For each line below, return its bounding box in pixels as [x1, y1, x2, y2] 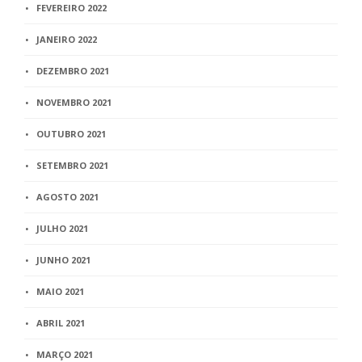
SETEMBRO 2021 [36, 159, 108, 172]
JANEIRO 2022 [36, 33, 97, 46]
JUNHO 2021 [36, 254, 90, 267]
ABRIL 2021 [36, 317, 85, 330]
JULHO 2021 [36, 222, 88, 235]
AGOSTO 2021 [36, 191, 99, 204]
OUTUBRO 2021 [36, 128, 106, 141]
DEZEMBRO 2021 [36, 65, 109, 78]
